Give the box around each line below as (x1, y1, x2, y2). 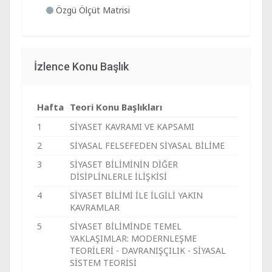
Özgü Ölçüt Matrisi (53, 4, 130, 16)
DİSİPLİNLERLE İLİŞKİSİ (70, 171, 167, 182)
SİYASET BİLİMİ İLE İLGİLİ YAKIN (70, 189, 203, 201)
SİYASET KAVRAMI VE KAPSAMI (70, 121, 194, 132)
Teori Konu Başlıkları (70, 101, 162, 113)
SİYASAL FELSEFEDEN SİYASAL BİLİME (70, 140, 225, 151)
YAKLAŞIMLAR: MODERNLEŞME (70, 233, 197, 244)
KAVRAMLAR (70, 202, 120, 213)
